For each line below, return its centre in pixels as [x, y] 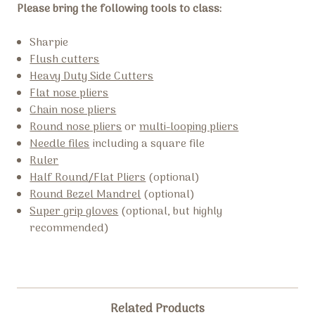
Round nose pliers [76, 127]
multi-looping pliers [189, 127]
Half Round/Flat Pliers [88, 178]
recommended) [70, 228]
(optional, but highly [171, 211]
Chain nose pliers [73, 110]
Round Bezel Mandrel [85, 194]
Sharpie [49, 43]
